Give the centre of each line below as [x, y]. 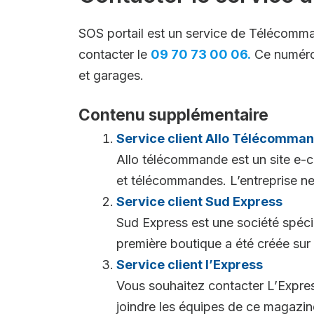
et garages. [111, 75]
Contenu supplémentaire [173, 114]
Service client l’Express [190, 264]
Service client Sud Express [199, 201]
